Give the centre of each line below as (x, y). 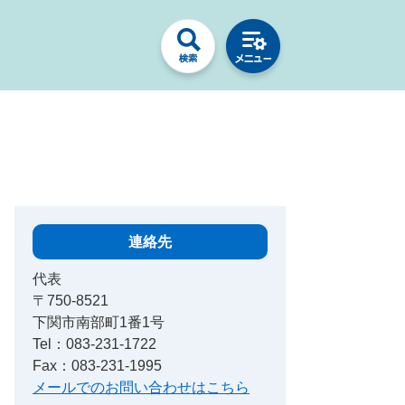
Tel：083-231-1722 (94, 344)
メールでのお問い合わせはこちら (141, 388)
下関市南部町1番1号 (99, 323)
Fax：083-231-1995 (97, 366)
